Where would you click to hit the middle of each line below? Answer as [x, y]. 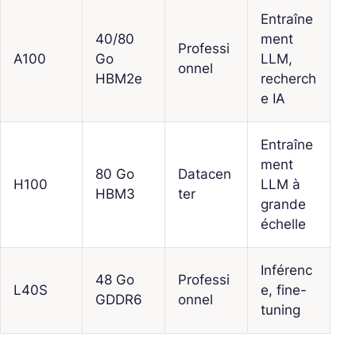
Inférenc [286, 271]
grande [283, 205]
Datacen [205, 174]
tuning [281, 310]
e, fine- [284, 290]
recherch [288, 79]
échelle [283, 224]
